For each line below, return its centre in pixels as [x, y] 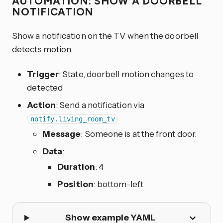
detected [45, 87]
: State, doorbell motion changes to [126, 74]
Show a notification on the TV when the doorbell [105, 36]
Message [61, 133]
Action [41, 105]
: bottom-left [118, 184]
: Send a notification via [100, 105]
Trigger [43, 74]
